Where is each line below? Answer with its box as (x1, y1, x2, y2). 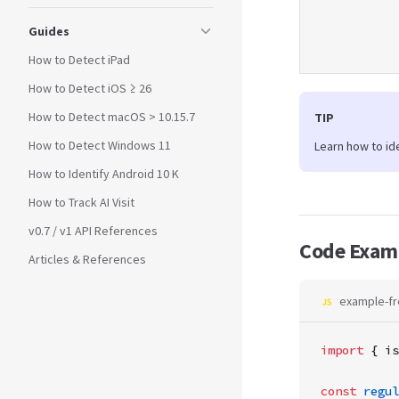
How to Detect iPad (28, 52, 130, 68)
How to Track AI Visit (28, 194, 134, 210)
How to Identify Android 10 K (28, 166, 179, 182)
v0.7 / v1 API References (28, 223, 158, 239)
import (321, 342, 363, 358)
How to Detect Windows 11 (28, 137, 171, 153)
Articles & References (28, 251, 146, 267)
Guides (28, 23, 69, 39)
